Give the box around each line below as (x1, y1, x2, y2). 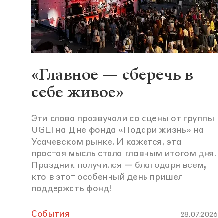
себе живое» (31, 81, 124, 103)
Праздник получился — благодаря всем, (31, 161, 206, 170)
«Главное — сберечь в (31, 64, 193, 86)
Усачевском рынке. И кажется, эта (31, 138, 182, 147)
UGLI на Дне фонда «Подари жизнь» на (31, 126, 204, 135)
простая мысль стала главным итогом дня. (31, 149, 216, 159)
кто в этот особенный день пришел (31, 173, 183, 182)
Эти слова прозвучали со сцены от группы (31, 114, 214, 124)
